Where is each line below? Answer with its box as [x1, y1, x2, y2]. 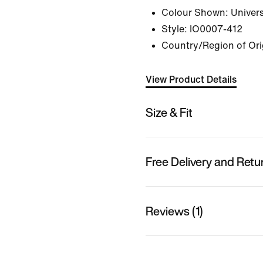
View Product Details [146, 75, 237, 85]
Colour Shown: [161, 8, 228, 18]
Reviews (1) [146, 202, 203, 220]
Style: [161, 24, 187, 34]
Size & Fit [146, 103, 193, 121]
